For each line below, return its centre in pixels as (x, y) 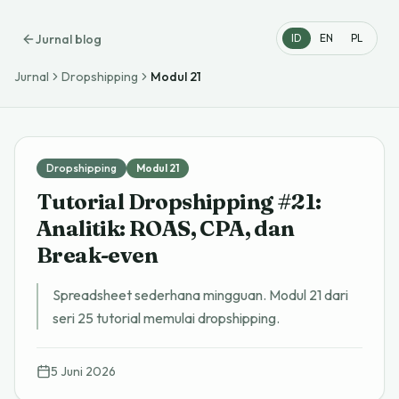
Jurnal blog (69, 39)
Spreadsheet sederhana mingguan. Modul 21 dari (200, 295)
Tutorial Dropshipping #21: (179, 202)
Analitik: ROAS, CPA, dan (166, 228)
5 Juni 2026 (83, 371)
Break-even (97, 255)
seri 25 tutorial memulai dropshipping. (166, 318)
